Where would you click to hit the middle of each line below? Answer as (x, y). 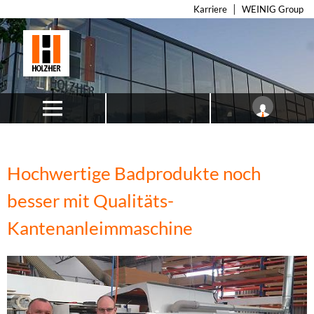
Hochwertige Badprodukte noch (134, 173)
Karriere (210, 9)
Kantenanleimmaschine (100, 228)
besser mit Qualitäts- (90, 200)
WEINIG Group (273, 9)
